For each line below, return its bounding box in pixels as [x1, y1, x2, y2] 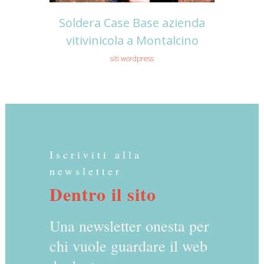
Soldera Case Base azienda [59, 14, 205, 31]
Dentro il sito [49, 181, 156, 207]
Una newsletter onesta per [49, 216, 209, 236]
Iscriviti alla [49, 147, 142, 162]
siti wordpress [110, 53, 154, 64]
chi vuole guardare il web [49, 236, 207, 256]
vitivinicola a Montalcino [65, 32, 199, 48]
